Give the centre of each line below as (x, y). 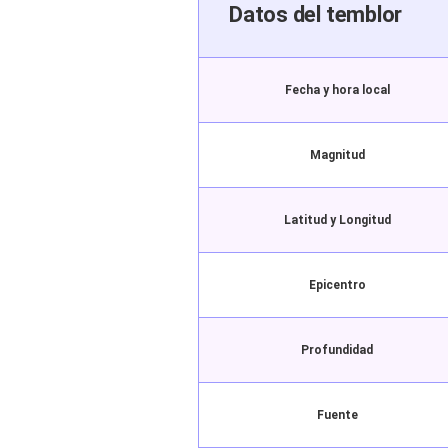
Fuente (337, 414)
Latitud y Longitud (337, 219)
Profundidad (337, 349)
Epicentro (337, 284)
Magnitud (337, 154)
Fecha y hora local (337, 89)
